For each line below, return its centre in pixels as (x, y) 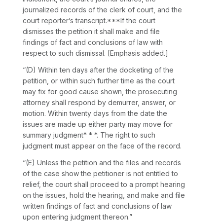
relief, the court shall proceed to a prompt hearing (104, 184)
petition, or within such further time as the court (99, 81)
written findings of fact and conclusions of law (97, 206)
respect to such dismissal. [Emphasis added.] (95, 53)
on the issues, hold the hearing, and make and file (104, 195)
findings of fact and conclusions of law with (93, 42)
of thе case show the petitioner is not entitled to (100, 174)
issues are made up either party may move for (98, 124)
